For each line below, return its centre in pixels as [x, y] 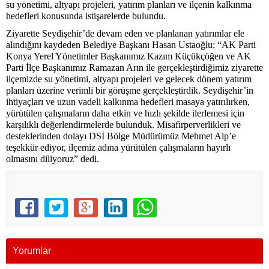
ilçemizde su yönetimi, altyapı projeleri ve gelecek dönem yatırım [129, 79]
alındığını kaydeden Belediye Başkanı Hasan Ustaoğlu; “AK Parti [131, 45]
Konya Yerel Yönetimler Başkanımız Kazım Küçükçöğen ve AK [128, 56]
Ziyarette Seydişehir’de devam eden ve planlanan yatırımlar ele [125, 33]
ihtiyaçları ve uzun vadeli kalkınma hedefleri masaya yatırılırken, [128, 102]
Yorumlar [32, 251]
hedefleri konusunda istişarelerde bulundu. [86, 16]
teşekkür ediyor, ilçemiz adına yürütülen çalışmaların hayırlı [118, 147]
